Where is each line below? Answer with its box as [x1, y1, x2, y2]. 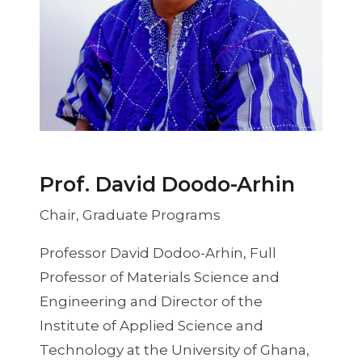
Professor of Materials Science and [39, 269, 280, 285]
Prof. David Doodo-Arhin [39, 170, 295, 196]
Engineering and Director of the [39, 293, 263, 309]
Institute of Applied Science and [39, 318, 263, 334]
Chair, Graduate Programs [39, 207, 221, 223]
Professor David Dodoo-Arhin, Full [39, 245, 276, 261]
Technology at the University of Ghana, [39, 342, 309, 358]
